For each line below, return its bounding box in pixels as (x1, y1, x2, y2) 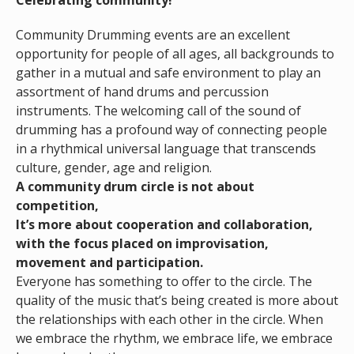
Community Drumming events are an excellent (16, 26, 290, 44)
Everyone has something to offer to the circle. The (16, 273, 312, 291)
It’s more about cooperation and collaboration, (16, 216, 313, 234)
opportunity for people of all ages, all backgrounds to (16, 45, 334, 63)
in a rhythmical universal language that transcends (16, 140, 316, 158)
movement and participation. (16, 254, 203, 272)
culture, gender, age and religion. (16, 159, 212, 177)
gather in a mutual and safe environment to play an (16, 64, 321, 82)
